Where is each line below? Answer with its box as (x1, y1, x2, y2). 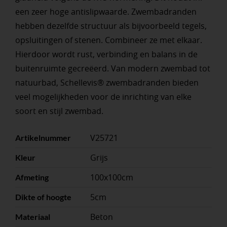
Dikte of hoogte (15, 192, 71, 202)
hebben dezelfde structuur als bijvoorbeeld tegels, (15, 20, 207, 32)
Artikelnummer (15, 133, 71, 143)
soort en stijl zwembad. (15, 105, 103, 117)
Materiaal (15, 212, 50, 222)
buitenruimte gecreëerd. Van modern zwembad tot (15, 63, 210, 74)
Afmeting (15, 172, 49, 182)
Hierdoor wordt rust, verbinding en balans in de (15, 49, 198, 60)
